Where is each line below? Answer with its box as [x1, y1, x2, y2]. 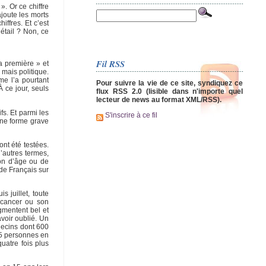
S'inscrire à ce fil [103, 111, 157, 120]
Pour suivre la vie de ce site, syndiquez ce [96, 78, 243, 87]
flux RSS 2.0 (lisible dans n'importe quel [96, 87, 243, 96]
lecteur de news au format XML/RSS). [96, 95, 221, 104]
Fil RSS [96, 57, 125, 70]
